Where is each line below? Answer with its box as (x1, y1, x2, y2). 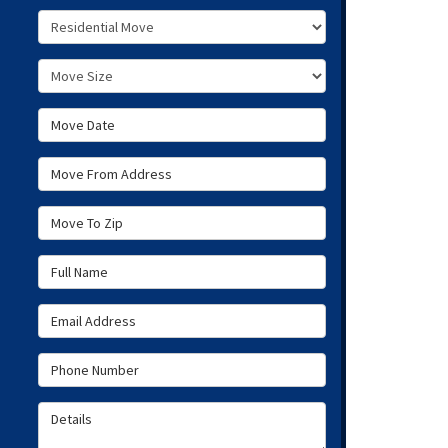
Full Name (37, 255, 111, 275)
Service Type (37, 10, 130, 30)
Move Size (37, 59, 110, 79)
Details (37, 402, 90, 422)
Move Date (37, 108, 115, 128)
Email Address (37, 304, 140, 324)
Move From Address (37, 157, 179, 177)
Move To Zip (37, 206, 124, 226)
